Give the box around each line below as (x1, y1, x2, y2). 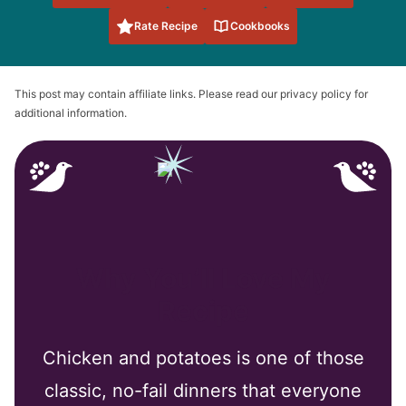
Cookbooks (230, 18, 290, 33)
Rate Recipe (134, 18, 198, 33)
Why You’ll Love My (75, 261, 331, 295)
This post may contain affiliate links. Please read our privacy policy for (14, 86, 368, 101)
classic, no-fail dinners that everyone (44, 379, 362, 401)
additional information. (14, 105, 127, 120)
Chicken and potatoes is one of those (42, 346, 364, 369)
